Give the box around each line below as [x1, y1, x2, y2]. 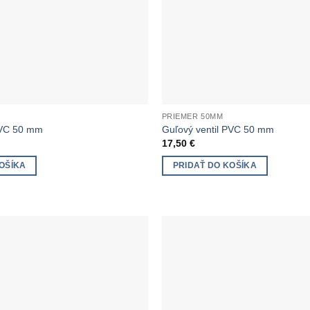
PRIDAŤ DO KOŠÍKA [172, 161, 257, 170]
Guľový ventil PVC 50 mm [161, 123, 274, 135]
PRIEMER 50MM [161, 112, 224, 121]
